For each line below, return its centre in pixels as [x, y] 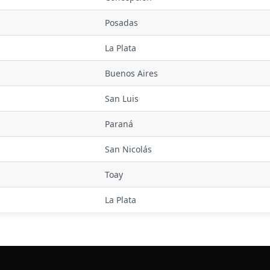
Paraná [119, 124]
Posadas [121, 23]
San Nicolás [128, 149]
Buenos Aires [131, 73]
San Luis [122, 99]
